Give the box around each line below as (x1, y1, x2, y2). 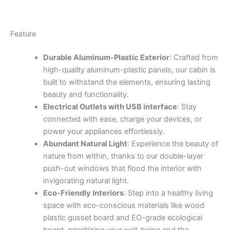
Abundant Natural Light (43, 139, 127, 148)
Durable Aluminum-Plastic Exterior (43, 52, 169, 62)
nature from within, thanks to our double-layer (43, 151, 203, 161)
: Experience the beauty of (127, 139, 218, 148)
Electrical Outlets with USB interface (43, 102, 177, 111)
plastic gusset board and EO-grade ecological (43, 213, 202, 222)
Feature (10, 29, 36, 39)
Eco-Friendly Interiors (43, 188, 124, 198)
